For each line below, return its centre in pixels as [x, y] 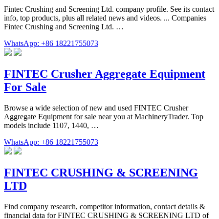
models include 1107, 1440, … [51, 126]
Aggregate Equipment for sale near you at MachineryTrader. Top [104, 117]
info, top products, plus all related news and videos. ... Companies [105, 18]
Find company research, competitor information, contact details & [105, 206]
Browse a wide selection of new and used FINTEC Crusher [96, 108]
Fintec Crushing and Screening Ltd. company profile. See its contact [109, 9]
